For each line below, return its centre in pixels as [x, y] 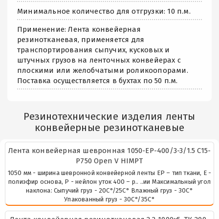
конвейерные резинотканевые [109, 127]
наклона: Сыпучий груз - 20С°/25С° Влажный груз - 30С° [109, 190]
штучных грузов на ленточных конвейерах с [99, 60]
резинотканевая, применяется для [81, 39]
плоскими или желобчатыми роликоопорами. [103, 70]
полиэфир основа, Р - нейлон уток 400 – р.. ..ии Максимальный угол [109, 181]
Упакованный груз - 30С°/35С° [109, 199]
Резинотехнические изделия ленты [109, 116]
